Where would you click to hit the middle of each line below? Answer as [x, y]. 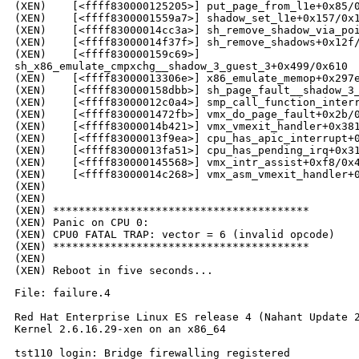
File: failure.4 [63, 293]
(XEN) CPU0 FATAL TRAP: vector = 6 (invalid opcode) [175, 235]
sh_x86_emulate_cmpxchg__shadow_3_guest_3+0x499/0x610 [181, 67]
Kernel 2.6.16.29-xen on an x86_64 [120, 329]
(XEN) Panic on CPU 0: [82, 223]
